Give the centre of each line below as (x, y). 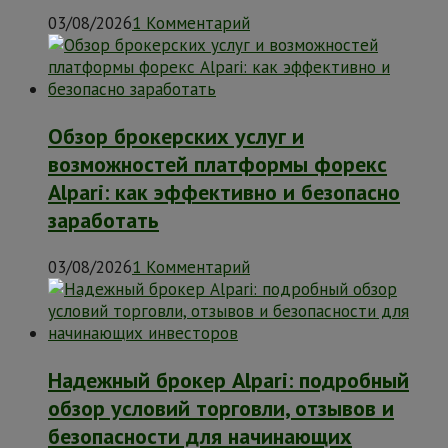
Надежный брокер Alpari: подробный (228, 380)
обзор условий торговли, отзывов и (221, 408)
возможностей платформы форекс (217, 164)
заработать (103, 220)
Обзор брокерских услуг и (176, 136)
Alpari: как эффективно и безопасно (224, 192)
